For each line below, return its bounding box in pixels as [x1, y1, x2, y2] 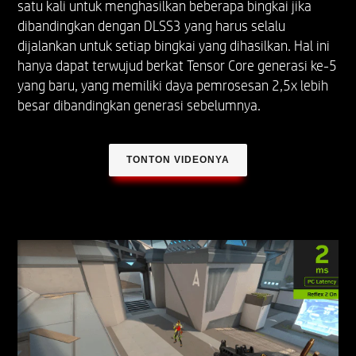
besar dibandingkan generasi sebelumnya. [17, 96, 261, 116]
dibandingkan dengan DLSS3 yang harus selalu [17, 17, 286, 37]
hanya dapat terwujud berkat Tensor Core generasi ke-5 [17, 56, 338, 76]
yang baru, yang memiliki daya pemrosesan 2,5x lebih [17, 76, 329, 96]
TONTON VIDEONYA [126, 154, 230, 166]
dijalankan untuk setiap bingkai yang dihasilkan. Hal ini [17, 37, 331, 56]
